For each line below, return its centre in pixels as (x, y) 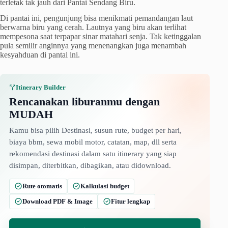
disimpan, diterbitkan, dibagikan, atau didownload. (90, 165)
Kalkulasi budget (105, 186)
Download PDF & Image (58, 202)
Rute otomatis (42, 186)
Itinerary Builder (41, 87)
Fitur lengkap (131, 202)
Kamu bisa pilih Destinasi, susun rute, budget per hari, (95, 130)
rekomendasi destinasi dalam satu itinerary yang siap (93, 153)
